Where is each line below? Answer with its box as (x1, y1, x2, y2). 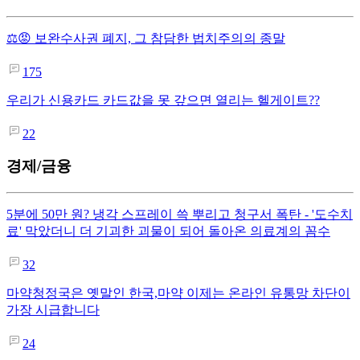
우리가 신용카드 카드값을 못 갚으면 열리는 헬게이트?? (6, 92, 320, 107)
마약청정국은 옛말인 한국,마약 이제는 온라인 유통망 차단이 (6, 286, 350, 300)
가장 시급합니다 (6, 303, 100, 317)
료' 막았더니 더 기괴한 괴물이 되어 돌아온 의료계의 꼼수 (6, 224, 330, 238)
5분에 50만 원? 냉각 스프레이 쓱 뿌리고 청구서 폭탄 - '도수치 (6, 207, 353, 221)
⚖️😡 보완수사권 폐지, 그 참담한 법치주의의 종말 (6, 31, 285, 45)
